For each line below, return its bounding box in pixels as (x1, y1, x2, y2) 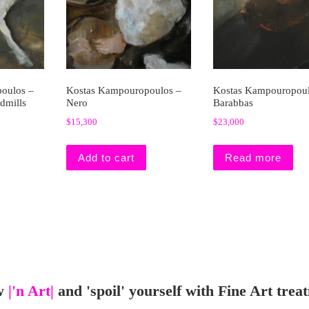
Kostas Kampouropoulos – (66, 85, 181, 97)
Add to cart (77, 151, 134, 163)
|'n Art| (8, 283, 54, 300)
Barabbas (212, 97, 253, 109)
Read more (224, 151, 281, 163)
